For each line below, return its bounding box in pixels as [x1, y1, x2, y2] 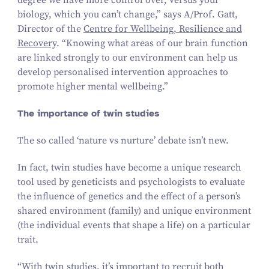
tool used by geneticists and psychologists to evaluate [17, 175, 245, 188]
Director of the [17, 23, 83, 35]
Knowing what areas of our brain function [65, 37, 248, 50]
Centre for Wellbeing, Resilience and [83, 23, 242, 35]
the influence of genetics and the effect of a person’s [17, 190, 241, 202]
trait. [17, 233, 41, 246]
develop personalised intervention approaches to [17, 66, 228, 79]
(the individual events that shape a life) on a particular [17, 219, 250, 231]
